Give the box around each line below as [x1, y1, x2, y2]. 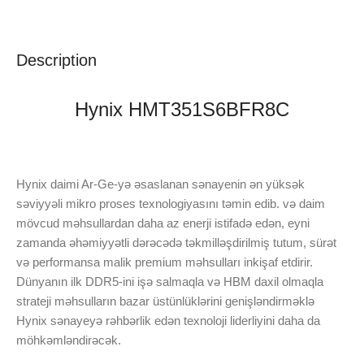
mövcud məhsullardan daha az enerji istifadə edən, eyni [16, 215, 310, 230]
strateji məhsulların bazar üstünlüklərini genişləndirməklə [16, 293, 314, 308]
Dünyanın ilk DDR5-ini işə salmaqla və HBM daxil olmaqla [16, 274, 323, 288]
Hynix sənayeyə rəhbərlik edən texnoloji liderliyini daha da [16, 313, 320, 327]
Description [16, 50, 97, 69]
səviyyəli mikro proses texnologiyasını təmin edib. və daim [16, 196, 325, 210]
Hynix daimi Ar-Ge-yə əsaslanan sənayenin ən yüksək [16, 176, 305, 191]
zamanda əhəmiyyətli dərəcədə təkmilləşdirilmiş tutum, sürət [16, 235, 336, 249]
